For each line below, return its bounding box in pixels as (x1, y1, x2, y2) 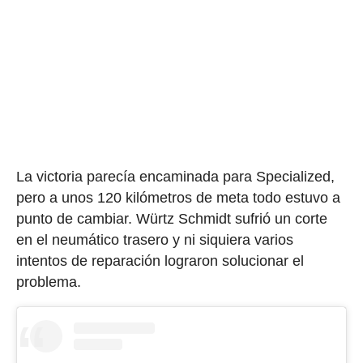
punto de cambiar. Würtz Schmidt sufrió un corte (15, 211, 327, 228)
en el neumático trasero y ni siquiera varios (15, 232, 293, 249)
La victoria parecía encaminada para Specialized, (15, 169, 335, 186)
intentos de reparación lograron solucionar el (15, 253, 304, 270)
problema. (15, 274, 81, 291)
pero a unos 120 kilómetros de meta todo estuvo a (15, 190, 340, 207)
